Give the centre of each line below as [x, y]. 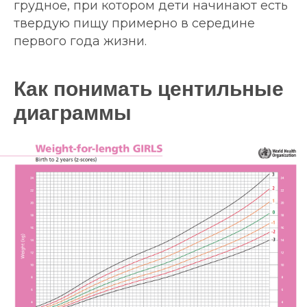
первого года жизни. [80, 41]
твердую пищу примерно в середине [134, 23]
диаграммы [73, 112]
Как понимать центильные [149, 88]
